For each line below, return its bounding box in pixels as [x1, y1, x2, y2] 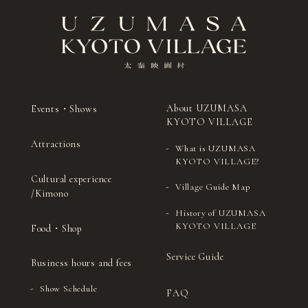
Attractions [30, 137, 81, 150]
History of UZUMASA [175, 207, 266, 219]
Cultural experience [30, 173, 112, 185]
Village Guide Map [175, 181, 250, 192]
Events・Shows [30, 103, 98, 115]
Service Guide [166, 251, 224, 263]
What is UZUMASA [175, 142, 256, 154]
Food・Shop [30, 222, 82, 234]
